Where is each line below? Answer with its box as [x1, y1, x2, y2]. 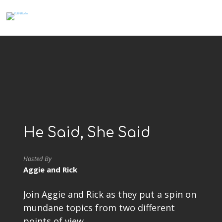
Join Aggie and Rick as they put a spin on [23, 188, 197, 200]
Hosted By [23, 154, 52, 163]
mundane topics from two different [23, 202, 175, 214]
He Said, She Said [23, 125, 151, 141]
